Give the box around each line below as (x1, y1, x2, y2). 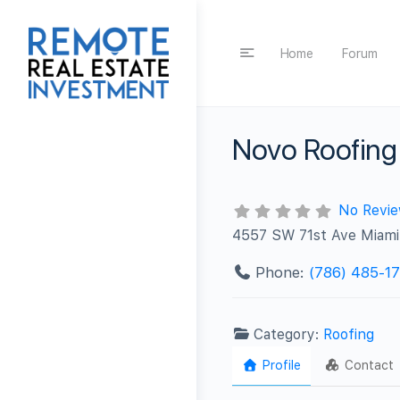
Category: (254, 325, 324, 343)
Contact (345, 357, 394, 372)
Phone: (254, 262, 309, 281)
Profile (262, 357, 301, 372)
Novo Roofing (232, 133, 397, 167)
